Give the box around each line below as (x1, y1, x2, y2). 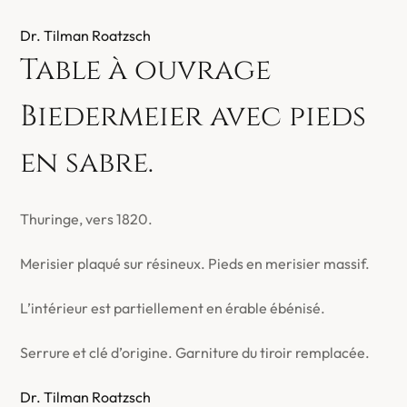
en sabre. (20, 144, 154, 183)
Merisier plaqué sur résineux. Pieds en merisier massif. (20, 254, 371, 273)
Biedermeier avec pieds (20, 97, 367, 136)
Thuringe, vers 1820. (20, 210, 154, 228)
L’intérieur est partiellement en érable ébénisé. (20, 299, 326, 317)
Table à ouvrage (20, 51, 272, 90)
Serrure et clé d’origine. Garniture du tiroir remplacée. (20, 343, 371, 362)
